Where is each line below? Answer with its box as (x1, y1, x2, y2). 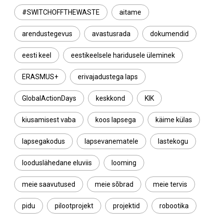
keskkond (96, 94, 125, 102)
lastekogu (158, 137, 188, 145)
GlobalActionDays (22, 94, 76, 102)
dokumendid (150, 29, 189, 38)
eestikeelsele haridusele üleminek (71, 51, 175, 59)
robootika (159, 201, 189, 210)
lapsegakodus (22, 137, 65, 145)
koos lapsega (95, 115, 136, 124)
